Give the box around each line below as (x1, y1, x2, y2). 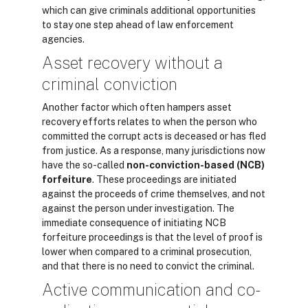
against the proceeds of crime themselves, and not (42, 188, 265, 199)
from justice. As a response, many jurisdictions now (42, 145, 265, 156)
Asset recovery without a (42, 53, 223, 72)
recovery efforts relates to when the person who (42, 116, 257, 127)
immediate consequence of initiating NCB (42, 217, 226, 228)
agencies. (42, 34, 85, 45)
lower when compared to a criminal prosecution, (42, 246, 252, 257)
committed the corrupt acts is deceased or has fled (42, 131, 266, 142)
